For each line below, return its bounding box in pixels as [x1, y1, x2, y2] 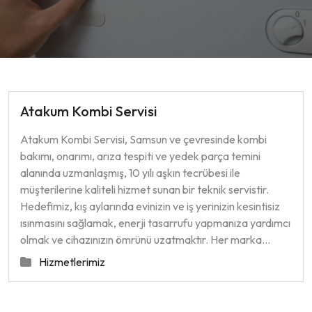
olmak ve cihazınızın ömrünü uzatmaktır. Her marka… [20, 233, 270, 247]
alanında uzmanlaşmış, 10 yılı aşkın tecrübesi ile [20, 166, 240, 180]
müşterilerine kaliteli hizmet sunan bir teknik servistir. [20, 182, 269, 196]
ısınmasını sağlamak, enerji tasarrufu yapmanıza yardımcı [20, 216, 290, 230]
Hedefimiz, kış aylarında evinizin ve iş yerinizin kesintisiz [20, 199, 280, 213]
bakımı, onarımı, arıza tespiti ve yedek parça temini [20, 149, 260, 163]
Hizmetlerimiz [39, 255, 105, 269]
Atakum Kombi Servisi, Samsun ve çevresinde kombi [20, 132, 267, 146]
